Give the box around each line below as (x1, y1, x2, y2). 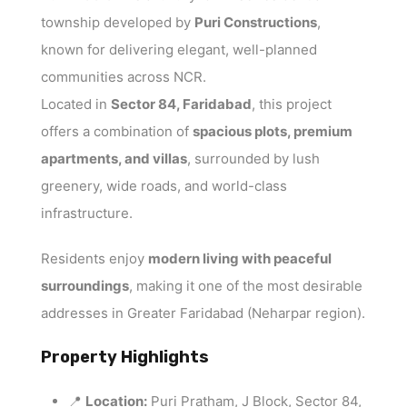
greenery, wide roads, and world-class (41, 177, 287, 195)
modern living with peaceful (148, 250, 332, 268)
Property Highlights (41, 347, 209, 368)
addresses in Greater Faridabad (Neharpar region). (41, 304, 365, 323)
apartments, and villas (41, 150, 187, 168)
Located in (41, 95, 111, 114)
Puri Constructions (194, 14, 317, 32)
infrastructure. (41, 204, 133, 223)
